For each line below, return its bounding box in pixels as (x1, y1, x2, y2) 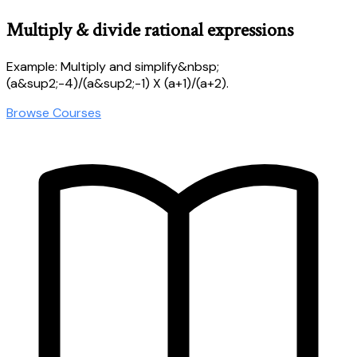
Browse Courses (6, 104, 101, 121)
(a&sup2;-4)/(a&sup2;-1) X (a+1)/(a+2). (6, 74, 229, 92)
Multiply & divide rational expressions (6, 17, 293, 42)
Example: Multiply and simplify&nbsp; (6, 57, 219, 75)
